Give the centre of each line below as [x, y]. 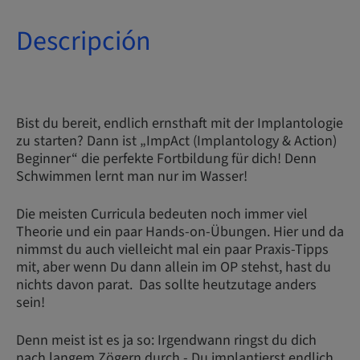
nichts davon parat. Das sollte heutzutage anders [166, 285]
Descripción [84, 41]
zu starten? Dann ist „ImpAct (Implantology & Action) [176, 141]
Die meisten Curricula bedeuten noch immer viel [162, 214]
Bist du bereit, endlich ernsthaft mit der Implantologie [180, 123]
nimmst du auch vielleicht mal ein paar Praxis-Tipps [172, 250]
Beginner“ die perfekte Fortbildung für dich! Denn [166, 159]
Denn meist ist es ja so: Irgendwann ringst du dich [166, 340]
